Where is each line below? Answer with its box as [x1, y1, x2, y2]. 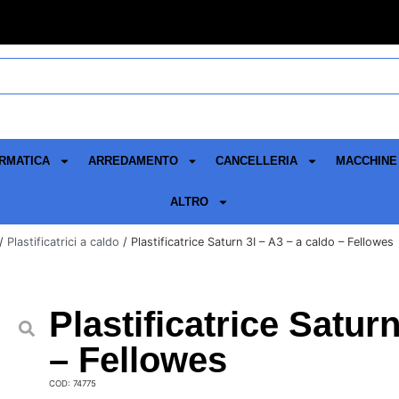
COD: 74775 [48, 378, 96, 388]
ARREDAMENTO [87, 154, 178, 168]
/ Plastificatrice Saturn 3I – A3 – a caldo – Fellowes [119, 235, 394, 249]
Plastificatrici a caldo [7, 235, 119, 249]
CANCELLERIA [216, 154, 298, 168]
